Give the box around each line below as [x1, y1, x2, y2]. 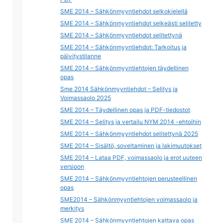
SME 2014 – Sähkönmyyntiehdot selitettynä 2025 [60, 130, 198, 137]
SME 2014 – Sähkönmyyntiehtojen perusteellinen [60, 175, 197, 182]
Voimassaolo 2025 [60, 94, 111, 102]
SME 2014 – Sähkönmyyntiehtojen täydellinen [60, 64, 189, 72]
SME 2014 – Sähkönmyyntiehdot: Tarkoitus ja [60, 43, 187, 51]
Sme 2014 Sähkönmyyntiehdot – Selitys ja [60, 85, 178, 93]
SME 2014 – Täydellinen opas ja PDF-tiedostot [60, 106, 190, 113]
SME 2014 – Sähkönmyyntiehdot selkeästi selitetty [60, 19, 202, 27]
